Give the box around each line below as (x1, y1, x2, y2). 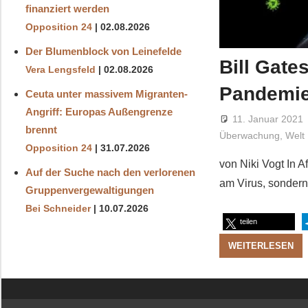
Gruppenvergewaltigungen (25, 184, 154, 196)
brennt (25, 123, 57, 135)
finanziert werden (25, 2, 109, 14)
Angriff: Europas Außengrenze (25, 105, 173, 118)
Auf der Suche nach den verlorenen (25, 166, 195, 178)
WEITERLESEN (228, 240, 294, 251)
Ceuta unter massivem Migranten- (25, 87, 188, 100)
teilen (240, 217, 258, 226)
